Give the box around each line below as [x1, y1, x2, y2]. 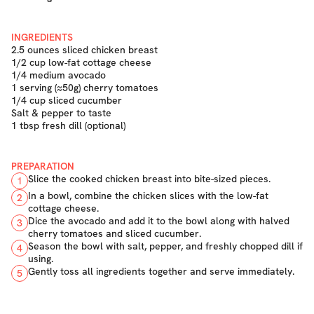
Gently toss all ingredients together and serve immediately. [28, 265, 294, 278]
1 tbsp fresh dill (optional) [11, 119, 125, 132]
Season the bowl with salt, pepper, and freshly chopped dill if [28, 240, 303, 252]
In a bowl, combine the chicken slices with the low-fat [28, 189, 268, 202]
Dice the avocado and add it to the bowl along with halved [28, 214, 289, 227]
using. [28, 252, 53, 265]
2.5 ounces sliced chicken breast [11, 43, 158, 56]
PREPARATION [11, 160, 74, 172]
